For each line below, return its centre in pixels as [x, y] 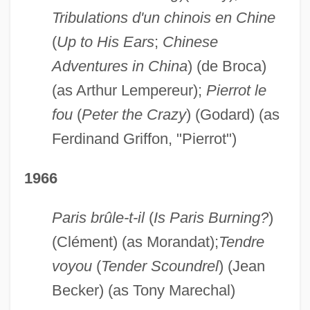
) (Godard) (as [232, 114]
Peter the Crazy [134, 114]
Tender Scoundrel [159, 266]
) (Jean [241, 266]
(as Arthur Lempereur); [129, 90]
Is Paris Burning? [211, 217]
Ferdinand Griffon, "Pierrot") [144, 138]
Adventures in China [119, 66]
